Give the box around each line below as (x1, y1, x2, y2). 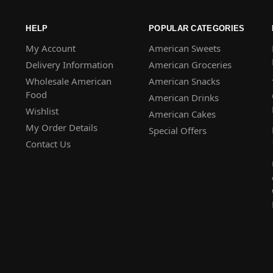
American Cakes (149, 108, 216, 121)
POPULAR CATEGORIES (149, 23, 245, 33)
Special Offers (149, 124, 207, 137)
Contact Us (26, 138, 71, 151)
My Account (26, 42, 76, 55)
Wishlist (26, 105, 59, 118)
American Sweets (149, 42, 221, 55)
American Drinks (149, 91, 219, 104)
